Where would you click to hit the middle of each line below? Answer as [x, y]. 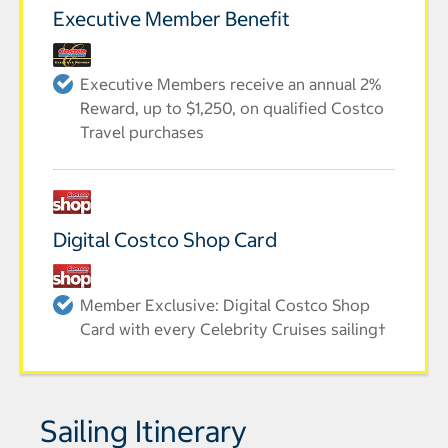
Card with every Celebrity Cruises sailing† [233, 329]
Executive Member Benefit [171, 19]
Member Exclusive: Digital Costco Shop [225, 305]
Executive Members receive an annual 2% [230, 84]
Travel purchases [142, 132]
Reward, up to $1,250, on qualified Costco [232, 108]
